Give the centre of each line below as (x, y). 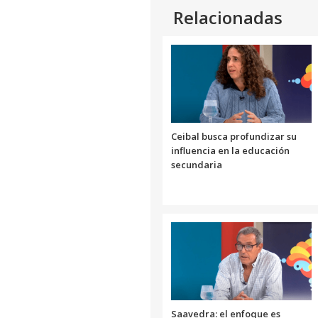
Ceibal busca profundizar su (234, 137)
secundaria (197, 165)
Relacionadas (228, 18)
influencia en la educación (230, 151)
